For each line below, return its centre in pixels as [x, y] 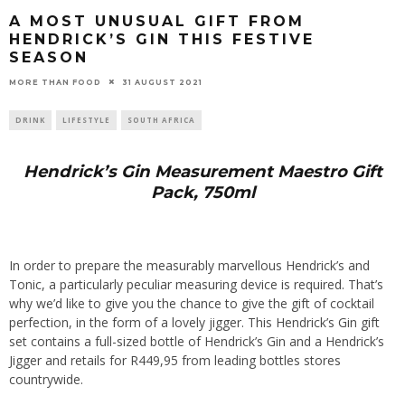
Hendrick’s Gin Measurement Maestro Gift [202, 172]
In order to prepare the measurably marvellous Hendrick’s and [189, 266]
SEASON [49, 57]
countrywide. [46, 380]
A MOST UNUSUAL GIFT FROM [157, 21]
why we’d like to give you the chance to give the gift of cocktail [192, 304]
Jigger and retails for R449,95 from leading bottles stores [175, 361]
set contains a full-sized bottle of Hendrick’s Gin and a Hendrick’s [197, 342]
